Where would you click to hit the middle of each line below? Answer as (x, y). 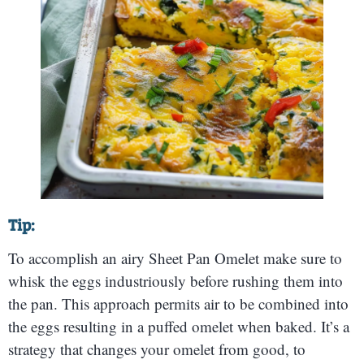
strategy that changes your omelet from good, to (157, 349)
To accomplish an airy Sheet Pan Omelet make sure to (175, 258)
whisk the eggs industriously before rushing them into (175, 281)
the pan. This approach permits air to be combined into (178, 304)
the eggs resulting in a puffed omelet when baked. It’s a (179, 327)
